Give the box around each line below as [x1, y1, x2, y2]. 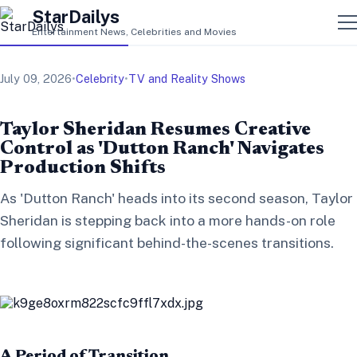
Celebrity [76, 72, 124, 85]
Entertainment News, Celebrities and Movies [32, 25, 237, 37]
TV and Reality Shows [128, 72, 245, 85]
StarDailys [32, 6, 120, 27]
